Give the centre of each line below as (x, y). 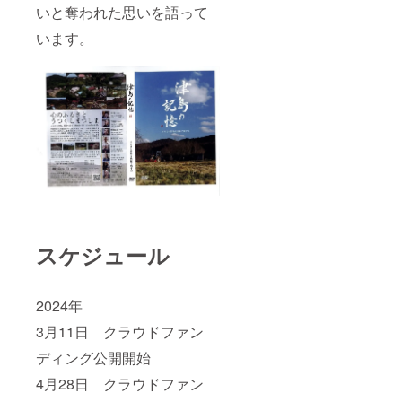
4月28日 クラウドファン (120, 383)
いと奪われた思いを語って (122, 13)
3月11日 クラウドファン (120, 331)
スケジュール (103, 254)
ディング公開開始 (93, 357)
